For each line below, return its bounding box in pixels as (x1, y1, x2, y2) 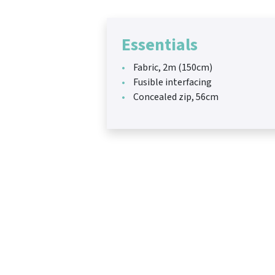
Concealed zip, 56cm (131, 90, 219, 104)
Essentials (122, 32, 198, 57)
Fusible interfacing (131, 75, 212, 89)
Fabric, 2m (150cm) (131, 60, 212, 74)
